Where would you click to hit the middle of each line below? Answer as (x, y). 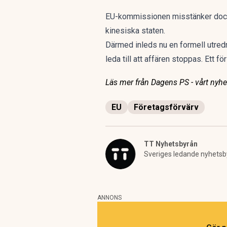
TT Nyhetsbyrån (171, 144)
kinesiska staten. (135, 31)
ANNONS (109, 198)
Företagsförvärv (166, 107)
